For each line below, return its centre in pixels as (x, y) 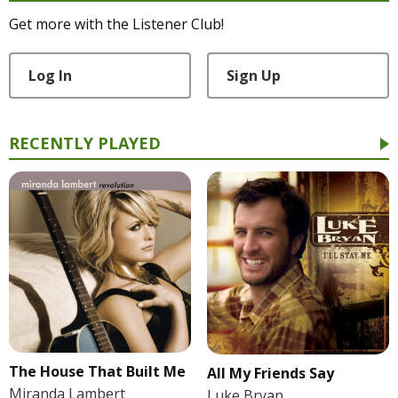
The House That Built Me (97, 372)
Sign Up (253, 76)
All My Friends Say (270, 373)
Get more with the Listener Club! (116, 24)
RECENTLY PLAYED (85, 143)
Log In (50, 76)
